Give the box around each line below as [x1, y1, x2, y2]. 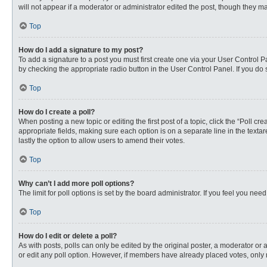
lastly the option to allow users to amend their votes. [18, 136, 185, 145]
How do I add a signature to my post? [18, 46, 143, 54]
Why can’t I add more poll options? [18, 179, 134, 188]
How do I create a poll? [18, 108, 95, 116]
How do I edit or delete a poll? [18, 232, 117, 240]
